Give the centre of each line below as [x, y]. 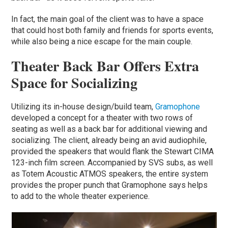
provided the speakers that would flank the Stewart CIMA [113, 151]
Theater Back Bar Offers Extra [105, 66]
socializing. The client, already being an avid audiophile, [109, 140]
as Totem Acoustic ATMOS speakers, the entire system [110, 174]
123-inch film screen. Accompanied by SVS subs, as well [112, 162]
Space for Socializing [75, 82]
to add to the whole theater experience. [81, 196]
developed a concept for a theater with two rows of [102, 118]
